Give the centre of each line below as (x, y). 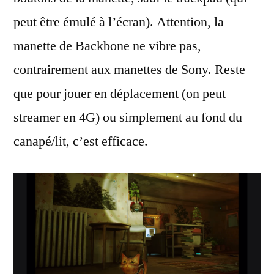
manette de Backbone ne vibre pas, (107, 46)
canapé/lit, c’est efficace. (81, 141)
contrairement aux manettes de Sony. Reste (129, 70)
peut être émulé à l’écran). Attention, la (119, 22)
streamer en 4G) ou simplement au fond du (128, 117)
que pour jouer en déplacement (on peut (120, 94)
